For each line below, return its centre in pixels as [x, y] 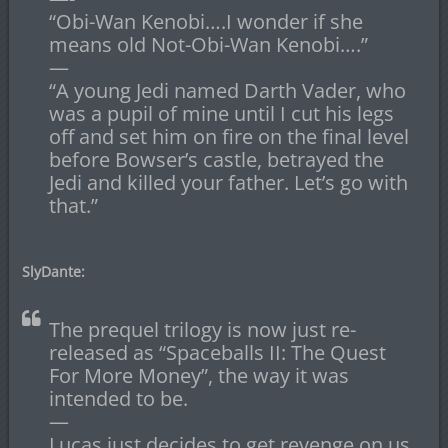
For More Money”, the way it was [198, 376]
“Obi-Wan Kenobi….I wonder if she [205, 22]
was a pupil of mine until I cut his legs [221, 114]
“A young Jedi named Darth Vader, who [227, 91]
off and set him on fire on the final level [228, 137]
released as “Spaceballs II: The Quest [217, 353]
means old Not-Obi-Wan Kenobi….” [208, 45]
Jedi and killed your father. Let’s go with [228, 183]
